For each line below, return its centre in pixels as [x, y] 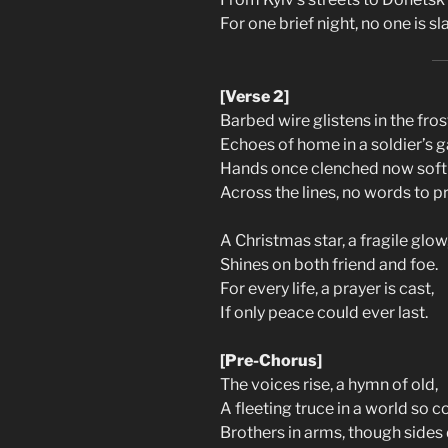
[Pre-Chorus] [271, 360]
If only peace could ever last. [324, 312]
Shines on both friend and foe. [329, 264]
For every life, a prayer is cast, [327, 288]
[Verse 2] [254, 96]
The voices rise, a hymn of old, [329, 384]
